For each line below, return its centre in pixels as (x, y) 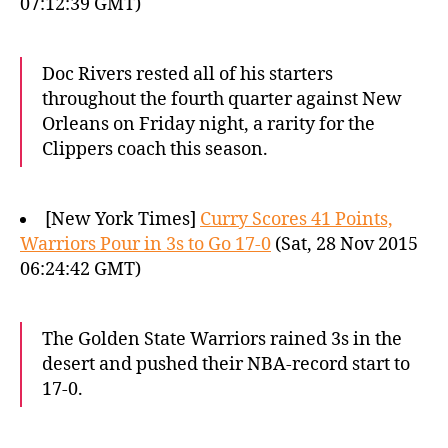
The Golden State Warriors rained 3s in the (222, 339)
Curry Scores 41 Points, (296, 219)
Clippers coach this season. (155, 149)
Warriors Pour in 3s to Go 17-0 (145, 244)
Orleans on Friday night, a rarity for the (208, 124)
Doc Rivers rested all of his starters (187, 74)
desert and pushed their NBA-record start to (226, 364)
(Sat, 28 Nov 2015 (344, 244)
